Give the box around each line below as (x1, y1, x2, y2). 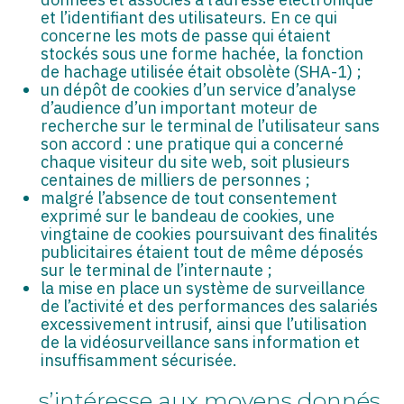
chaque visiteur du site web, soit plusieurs (40, 151, 350, 172)
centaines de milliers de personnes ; (40, 169, 310, 190)
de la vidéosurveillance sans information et (40, 331, 360, 353)
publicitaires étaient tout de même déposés (40, 241, 363, 262)
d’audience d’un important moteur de (40, 96, 317, 118)
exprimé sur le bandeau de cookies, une (40, 205, 335, 226)
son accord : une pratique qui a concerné (40, 133, 344, 154)
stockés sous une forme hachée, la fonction (40, 42, 363, 64)
